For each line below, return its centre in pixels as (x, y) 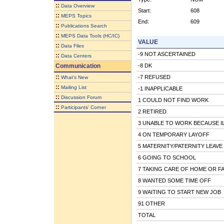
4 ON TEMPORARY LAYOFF (173, 134)
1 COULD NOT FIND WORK (173, 100)
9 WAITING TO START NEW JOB (179, 192)
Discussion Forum (81, 97)
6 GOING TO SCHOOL (167, 157)
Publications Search (84, 25)
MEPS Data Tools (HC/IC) (90, 35)
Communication (77, 66)
